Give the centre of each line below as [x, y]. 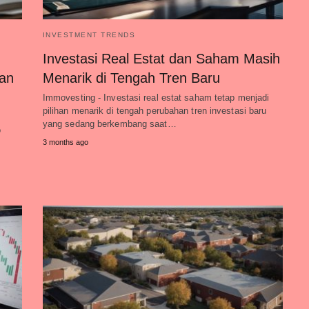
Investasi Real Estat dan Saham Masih [161, 59]
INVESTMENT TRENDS [89, 35]
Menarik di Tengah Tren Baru [131, 78]
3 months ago [65, 142]
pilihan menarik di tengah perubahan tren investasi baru [154, 111]
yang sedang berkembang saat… [109, 124]
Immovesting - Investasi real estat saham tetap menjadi [156, 98]
